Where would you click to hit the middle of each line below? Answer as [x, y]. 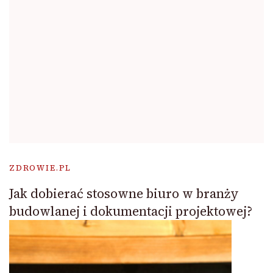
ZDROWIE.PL [41, 168]
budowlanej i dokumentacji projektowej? [131, 211]
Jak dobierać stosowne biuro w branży [124, 193]
